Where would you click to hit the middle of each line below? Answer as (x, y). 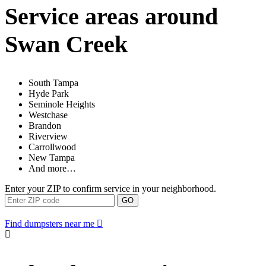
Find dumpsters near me (50, 224)
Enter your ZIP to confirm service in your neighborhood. (110, 189)
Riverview (48, 137)
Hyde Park (49, 94)
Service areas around (111, 16)
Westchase (48, 115)
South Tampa (53, 83)
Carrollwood (52, 147)
